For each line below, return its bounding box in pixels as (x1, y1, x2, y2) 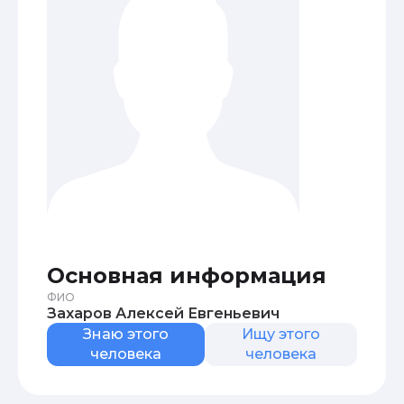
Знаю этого (82, 326, 169, 343)
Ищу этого (241, 326, 320, 343)
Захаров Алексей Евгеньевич (115, 305, 280, 322)
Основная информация (47, 262, 326, 289)
